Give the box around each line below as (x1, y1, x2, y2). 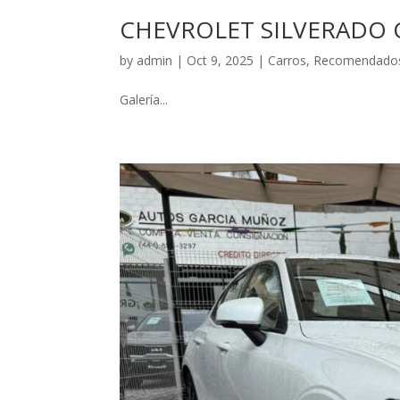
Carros (268, 52, 307, 70)
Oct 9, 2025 (187, 52, 254, 70)
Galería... (120, 91, 169, 109)
